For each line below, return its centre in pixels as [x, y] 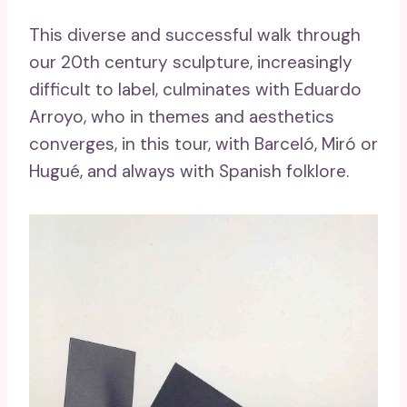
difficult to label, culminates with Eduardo [195, 90]
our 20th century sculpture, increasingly [191, 63]
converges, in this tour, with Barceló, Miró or [203, 144]
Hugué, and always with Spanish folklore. [189, 172]
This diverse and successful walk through [195, 35]
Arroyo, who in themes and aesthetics [182, 117]
